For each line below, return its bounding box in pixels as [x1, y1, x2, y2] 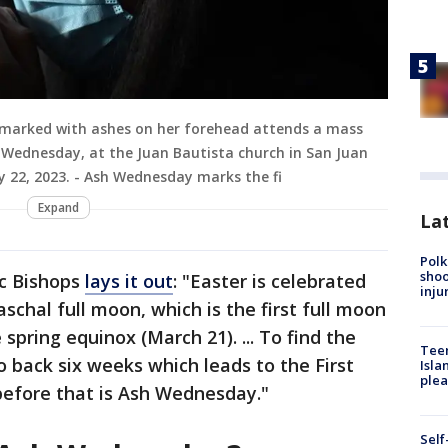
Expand [37, 199, 79, 217]
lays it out [85, 269, 173, 294]
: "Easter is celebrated [173, 269, 366, 294]
